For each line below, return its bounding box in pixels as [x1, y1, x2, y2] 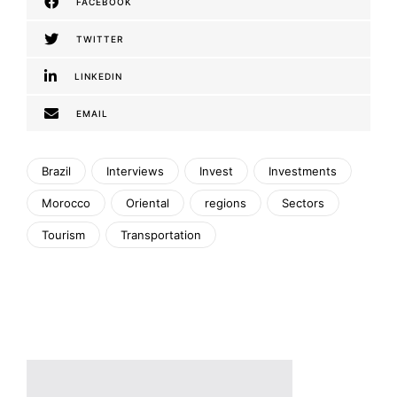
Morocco [42, 196, 90, 211]
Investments [269, 164, 337, 179]
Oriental [126, 196, 169, 211]
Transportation [121, 228, 201, 243]
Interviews [106, 164, 164, 179]
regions [205, 196, 246, 211]
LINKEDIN [74, 71, 122, 82]
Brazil [42, 164, 71, 179]
